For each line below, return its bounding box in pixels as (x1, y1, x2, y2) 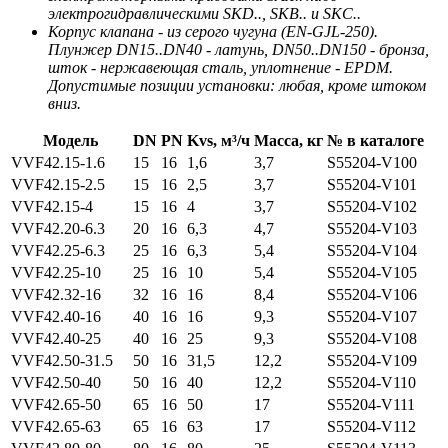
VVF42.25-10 (11, 264, 101, 282)
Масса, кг (254, 132, 323, 150)
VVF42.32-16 (11, 286, 101, 304)
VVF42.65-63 (11, 418, 101, 436)
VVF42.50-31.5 (11, 352, 113, 370)
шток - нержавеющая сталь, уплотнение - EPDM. (48, 59, 393, 77)
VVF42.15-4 (11, 198, 93, 216)
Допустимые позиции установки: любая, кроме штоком (48, 77, 426, 95)
